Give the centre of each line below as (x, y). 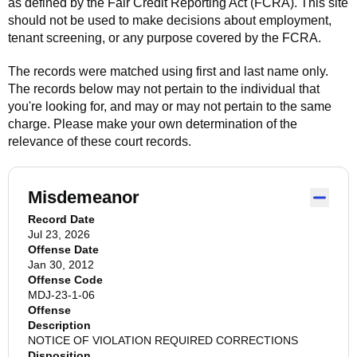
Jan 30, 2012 (61, 265)
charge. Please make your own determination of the (153, 124)
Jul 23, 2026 (59, 234)
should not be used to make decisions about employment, (170, 20)
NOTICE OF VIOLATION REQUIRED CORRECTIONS (163, 340)
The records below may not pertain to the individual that (164, 89)
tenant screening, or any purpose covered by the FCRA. (165, 38)
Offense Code (65, 280)
